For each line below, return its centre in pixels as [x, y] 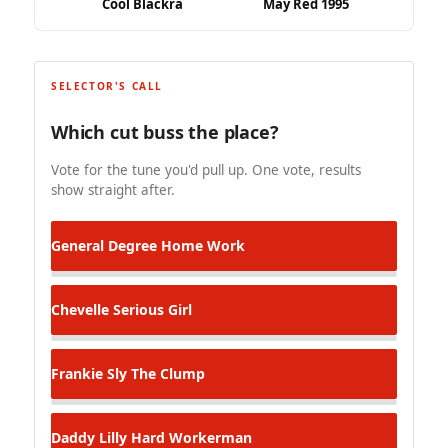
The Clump [166, 373]
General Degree [104, 245]
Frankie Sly [89, 373]
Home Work [201, 245]
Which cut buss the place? [165, 132]
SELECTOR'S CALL [107, 86]
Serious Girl [150, 309]
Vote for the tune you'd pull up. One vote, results [206, 169]
